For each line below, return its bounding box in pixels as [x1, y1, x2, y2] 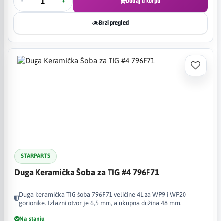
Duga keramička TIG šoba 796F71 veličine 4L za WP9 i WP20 [19, 190, 186, 198]
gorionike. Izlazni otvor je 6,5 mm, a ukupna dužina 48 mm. [19, 199, 182, 207]
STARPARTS [21, 152, 50, 159]
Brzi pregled [99, 19, 129, 26]
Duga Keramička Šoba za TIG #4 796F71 [14, 167, 159, 177]
